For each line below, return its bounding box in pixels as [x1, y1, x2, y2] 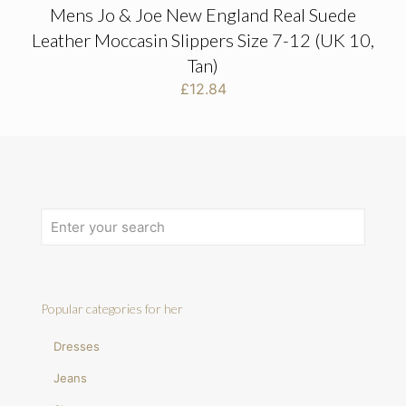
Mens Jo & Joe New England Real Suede [50, 3, 356, 25]
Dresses [53, 338, 101, 353]
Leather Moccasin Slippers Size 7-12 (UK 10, [32, 28, 374, 51]
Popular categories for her [41, 300, 183, 316]
